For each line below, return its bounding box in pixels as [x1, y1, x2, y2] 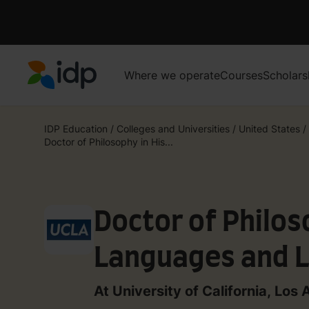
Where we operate [124, 68, 220, 82]
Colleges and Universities [117, 122, 230, 134]
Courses [220, 68, 263, 82]
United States [239, 122, 300, 134]
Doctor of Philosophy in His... [44, 135, 173, 148]
